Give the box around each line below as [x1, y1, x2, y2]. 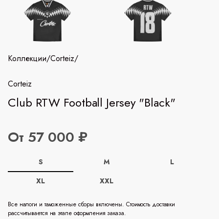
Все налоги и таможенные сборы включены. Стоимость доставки [8, 200, 175, 209]
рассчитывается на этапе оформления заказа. [8, 209, 126, 218]
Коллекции [8, 53, 46, 65]
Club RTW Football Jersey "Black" [8, 94, 175, 111]
